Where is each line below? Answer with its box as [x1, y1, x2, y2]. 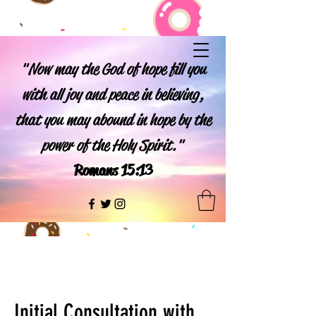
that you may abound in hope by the [15, 110, 211, 130]
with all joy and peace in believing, [22, 85, 204, 104]
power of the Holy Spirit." [42, 135, 184, 155]
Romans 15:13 [73, 161, 152, 181]
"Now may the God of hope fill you [20, 59, 206, 79]
